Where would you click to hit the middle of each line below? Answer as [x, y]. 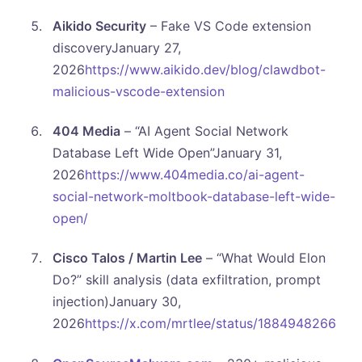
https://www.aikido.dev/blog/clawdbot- [205, 69]
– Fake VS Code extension [228, 25]
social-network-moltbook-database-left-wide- [194, 197]
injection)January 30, [116, 302]
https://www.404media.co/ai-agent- [194, 175]
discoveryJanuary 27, [116, 47]
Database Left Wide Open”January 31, [167, 153]
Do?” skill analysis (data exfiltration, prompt [186, 280]
